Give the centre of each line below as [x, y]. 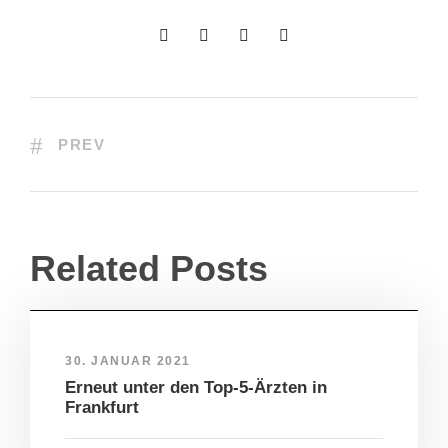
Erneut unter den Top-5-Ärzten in [196, 388]
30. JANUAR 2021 [128, 361]
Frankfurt [102, 408]
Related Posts [149, 269]
